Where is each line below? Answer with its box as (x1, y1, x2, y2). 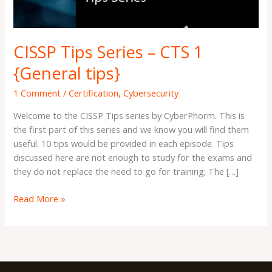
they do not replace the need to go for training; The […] (13, 165, 239, 177)
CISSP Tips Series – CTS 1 (13, 40, 204, 63)
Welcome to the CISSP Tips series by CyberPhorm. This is (13, 109, 245, 121)
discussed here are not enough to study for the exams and (13, 151, 253, 163)
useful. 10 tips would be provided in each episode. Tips (13, 137, 234, 149)
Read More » (13, 192, 66, 205)
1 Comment (13, 87, 61, 100)
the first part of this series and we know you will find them (13, 123, 250, 135)
